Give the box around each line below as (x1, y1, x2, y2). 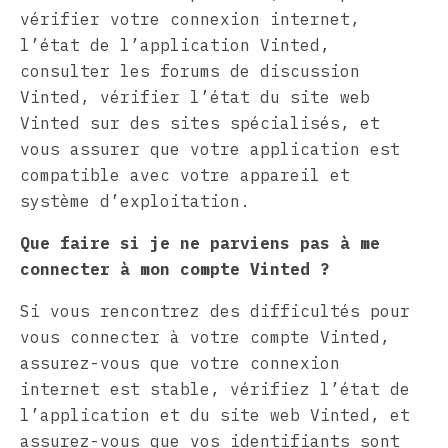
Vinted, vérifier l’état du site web (20, 86, 370, 107)
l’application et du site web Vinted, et (20, 404, 410, 425)
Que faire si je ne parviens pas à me (20, 232, 380, 253)
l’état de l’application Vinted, (20, 34, 330, 55)
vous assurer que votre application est (20, 138, 400, 159)
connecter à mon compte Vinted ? (20, 258, 330, 279)
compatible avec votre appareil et (20, 164, 350, 185)
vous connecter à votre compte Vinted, (20, 326, 390, 347)
